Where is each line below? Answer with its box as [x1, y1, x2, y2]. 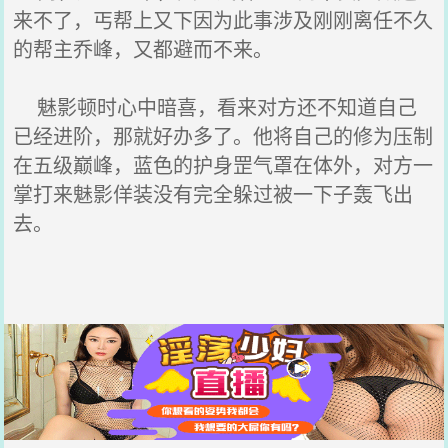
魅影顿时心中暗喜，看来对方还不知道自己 [13, 92, 418, 121]
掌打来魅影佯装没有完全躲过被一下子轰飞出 [13, 179, 414, 208]
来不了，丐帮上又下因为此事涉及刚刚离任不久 [13, 5, 434, 34]
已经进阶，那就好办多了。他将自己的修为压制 [13, 121, 434, 150]
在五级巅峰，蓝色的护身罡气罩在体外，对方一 [13, 150, 434, 179]
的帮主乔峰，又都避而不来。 [13, 34, 274, 63]
